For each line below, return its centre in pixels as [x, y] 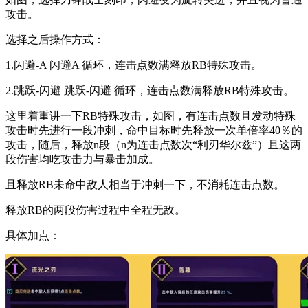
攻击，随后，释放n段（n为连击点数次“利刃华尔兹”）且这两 [153, 144]
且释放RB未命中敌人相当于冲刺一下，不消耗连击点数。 [145, 184]
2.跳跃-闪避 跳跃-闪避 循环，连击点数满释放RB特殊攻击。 [150, 90]
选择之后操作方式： [55, 39]
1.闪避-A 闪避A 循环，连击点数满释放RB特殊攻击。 [134, 65]
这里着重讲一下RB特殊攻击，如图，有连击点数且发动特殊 [151, 115]
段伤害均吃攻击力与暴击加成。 [82, 159]
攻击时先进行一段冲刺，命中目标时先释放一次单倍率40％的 [154, 130]
